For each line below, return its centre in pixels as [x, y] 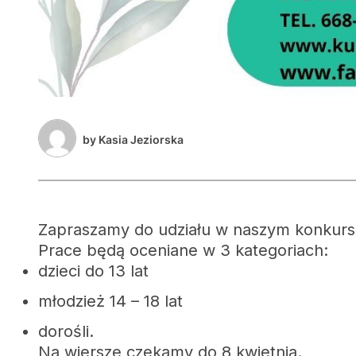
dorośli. [66, 332]
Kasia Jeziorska [141, 140]
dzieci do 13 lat [93, 271]
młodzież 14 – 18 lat [110, 302]
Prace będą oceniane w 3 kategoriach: [183, 251]
